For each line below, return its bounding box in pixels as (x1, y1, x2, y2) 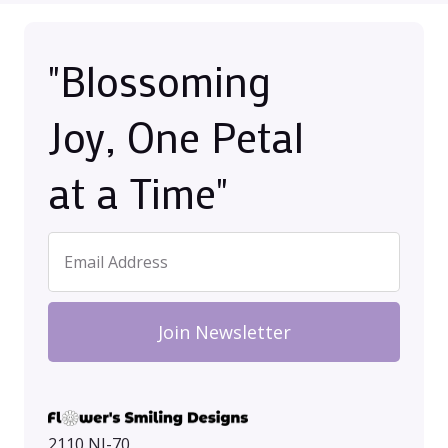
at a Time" (48, 165, 228, 221)
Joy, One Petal (48, 109, 304, 165)
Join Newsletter (157, 320, 291, 345)
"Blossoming (48, 53, 271, 109)
